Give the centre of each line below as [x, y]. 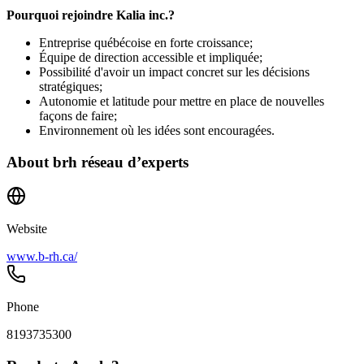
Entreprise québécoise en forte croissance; [146, 42]
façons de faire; [78, 115]
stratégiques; [71, 86]
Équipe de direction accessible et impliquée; [151, 57]
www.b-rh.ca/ [42, 257]
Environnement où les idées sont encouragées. [157, 130]
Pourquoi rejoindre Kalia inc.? [91, 15]
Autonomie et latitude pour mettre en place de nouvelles [182, 101]
